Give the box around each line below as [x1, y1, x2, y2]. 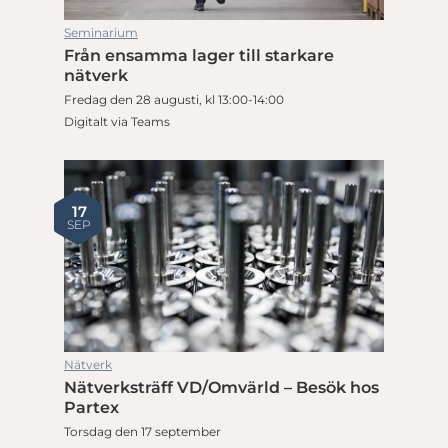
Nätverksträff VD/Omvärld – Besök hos [64, 377, 379, 397]
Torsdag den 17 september [64, 423, 221, 439]
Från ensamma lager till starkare [64, 45, 334, 65]
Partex [64, 397, 119, 417]
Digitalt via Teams [64, 113, 170, 129]
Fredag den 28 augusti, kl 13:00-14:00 [64, 91, 284, 107]
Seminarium [64, 24, 138, 40]
